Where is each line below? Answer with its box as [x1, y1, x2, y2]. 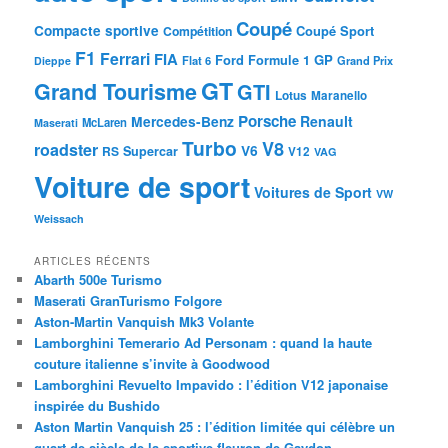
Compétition [163, 22, 233, 41]
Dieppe [34, 53, 72, 69]
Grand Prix [337, 53, 394, 69]
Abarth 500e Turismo [34, 269, 163, 289]
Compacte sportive [34, 21, 160, 41]
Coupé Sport [296, 21, 375, 41]
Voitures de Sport [254, 182, 373, 203]
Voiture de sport [34, 166, 251, 208]
